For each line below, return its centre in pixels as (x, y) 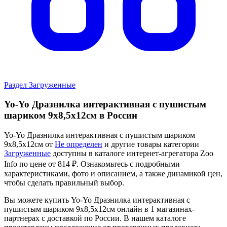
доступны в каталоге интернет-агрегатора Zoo (132, 154)
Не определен (79, 144)
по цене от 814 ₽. (49, 164)
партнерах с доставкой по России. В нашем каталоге (95, 218)
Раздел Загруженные (40, 85)
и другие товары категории (151, 144)
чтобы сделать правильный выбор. (64, 183)
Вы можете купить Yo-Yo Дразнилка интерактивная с (97, 200)
